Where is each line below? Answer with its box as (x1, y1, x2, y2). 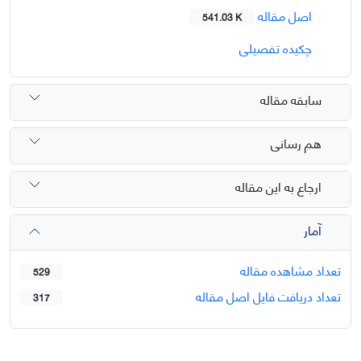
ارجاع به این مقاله (235, 174, 322, 198)
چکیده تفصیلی (239, 35, 315, 59)
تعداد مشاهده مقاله (240, 257, 341, 281)
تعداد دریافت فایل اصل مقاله (196, 283, 341, 307)
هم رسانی (271, 131, 322, 155)
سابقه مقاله (260, 87, 322, 111)
